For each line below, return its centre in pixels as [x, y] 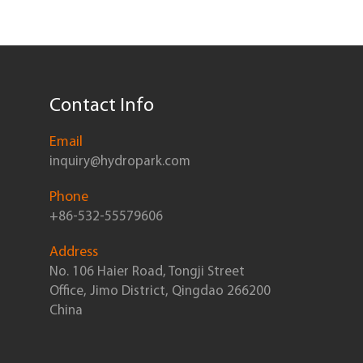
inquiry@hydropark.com [120, 160]
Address [74, 251]
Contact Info [102, 104]
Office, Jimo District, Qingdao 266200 [160, 290]
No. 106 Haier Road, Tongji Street [147, 271]
